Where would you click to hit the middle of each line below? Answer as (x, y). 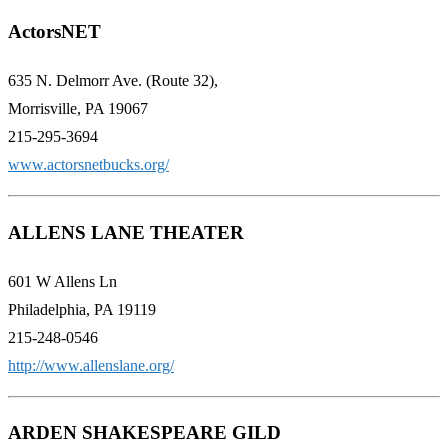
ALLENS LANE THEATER (126, 232)
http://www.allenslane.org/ (91, 365)
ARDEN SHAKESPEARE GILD (144, 433)
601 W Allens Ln (62, 281)
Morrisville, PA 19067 (78, 109)
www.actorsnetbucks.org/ (88, 165)
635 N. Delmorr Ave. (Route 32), (113, 81)
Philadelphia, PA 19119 (82, 309)
